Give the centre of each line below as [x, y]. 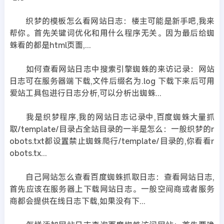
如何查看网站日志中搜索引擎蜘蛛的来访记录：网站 [112, 69]
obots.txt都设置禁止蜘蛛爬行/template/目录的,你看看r [112, 141]
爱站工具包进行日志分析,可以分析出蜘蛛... [85, 93]
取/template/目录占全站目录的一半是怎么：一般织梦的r [112, 129]
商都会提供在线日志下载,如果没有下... [77, 201]
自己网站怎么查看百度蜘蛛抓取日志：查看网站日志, [112, 177]
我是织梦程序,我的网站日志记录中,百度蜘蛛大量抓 [112, 117]
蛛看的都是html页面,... [50, 45]
